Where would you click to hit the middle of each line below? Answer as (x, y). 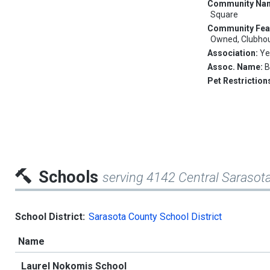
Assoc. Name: (236, 67)
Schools (71, 177)
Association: (234, 53)
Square (224, 15)
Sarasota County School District (155, 217)
